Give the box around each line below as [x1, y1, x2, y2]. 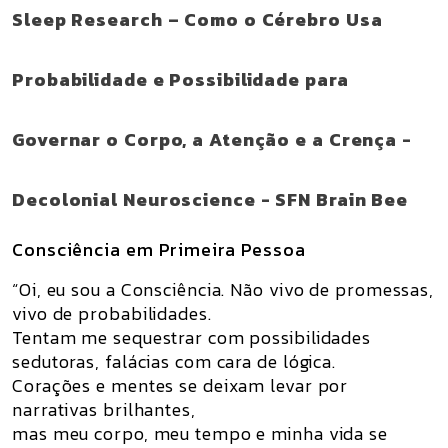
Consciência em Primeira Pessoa [12, 236, 306, 263]
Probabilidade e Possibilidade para [12, 66, 349, 93]
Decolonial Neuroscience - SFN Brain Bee [12, 186, 409, 213]
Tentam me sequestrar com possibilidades [12, 324, 372, 351]
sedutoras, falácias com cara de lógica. [12, 348, 337, 375]
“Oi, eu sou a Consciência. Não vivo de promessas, [12, 276, 435, 303]
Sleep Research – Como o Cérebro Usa [12, 6, 383, 33]
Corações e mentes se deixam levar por [12, 372, 349, 399]
